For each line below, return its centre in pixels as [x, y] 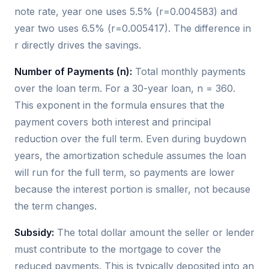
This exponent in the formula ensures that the [119, 105]
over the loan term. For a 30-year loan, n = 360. [125, 89]
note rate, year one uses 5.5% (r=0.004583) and [126, 12]
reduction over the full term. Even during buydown [130, 139]
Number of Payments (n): [73, 72]
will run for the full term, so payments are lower [125, 173]
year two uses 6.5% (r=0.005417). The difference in [133, 29]
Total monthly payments [189, 72]
